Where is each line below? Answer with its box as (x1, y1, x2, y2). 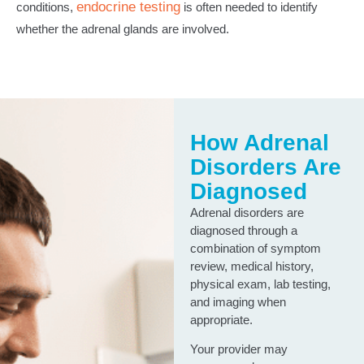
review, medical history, (189, 259, 314, 274)
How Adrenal (189, 130, 329, 156)
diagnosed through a (189, 223, 297, 238)
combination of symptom (189, 241, 321, 256)
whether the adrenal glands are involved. (16, 21, 229, 36)
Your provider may (189, 342, 288, 357)
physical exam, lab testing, (189, 277, 331, 292)
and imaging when (189, 295, 286, 310)
